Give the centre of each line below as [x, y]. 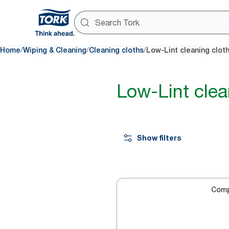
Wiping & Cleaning [55, 50]
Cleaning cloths [116, 50]
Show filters [159, 138]
